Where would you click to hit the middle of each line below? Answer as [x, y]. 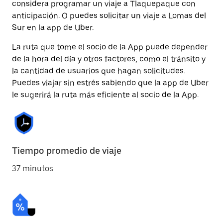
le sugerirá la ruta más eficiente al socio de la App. [105, 95]
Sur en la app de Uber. [53, 28]
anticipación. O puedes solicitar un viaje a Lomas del [109, 16]
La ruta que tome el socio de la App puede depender [110, 47]
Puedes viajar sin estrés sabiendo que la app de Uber [110, 83]
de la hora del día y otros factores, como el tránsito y [109, 59]
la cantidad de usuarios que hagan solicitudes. [99, 71]
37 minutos [33, 168]
